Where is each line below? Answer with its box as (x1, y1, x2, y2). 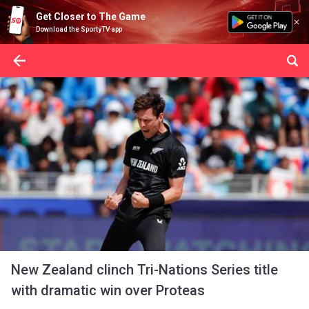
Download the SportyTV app (36, 26, 122, 33)
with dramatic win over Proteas (11, 282, 205, 299)
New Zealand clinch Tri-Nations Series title (11, 261, 278, 278)
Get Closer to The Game (36, 11, 146, 22)
